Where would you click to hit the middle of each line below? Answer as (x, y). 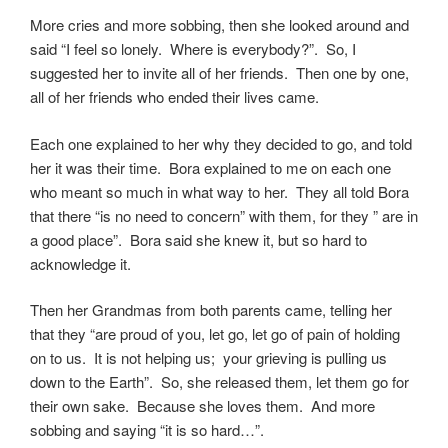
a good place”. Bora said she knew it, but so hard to (198, 239)
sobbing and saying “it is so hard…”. (147, 430)
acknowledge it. (80, 263)
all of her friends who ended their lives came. (174, 97)
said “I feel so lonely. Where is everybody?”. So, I (193, 49)
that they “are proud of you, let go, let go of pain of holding (215, 334)
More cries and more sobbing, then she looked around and (219, 25)
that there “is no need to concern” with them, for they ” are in (224, 215)
